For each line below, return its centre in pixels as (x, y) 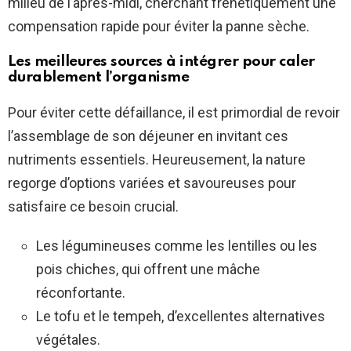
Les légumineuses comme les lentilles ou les (177, 246)
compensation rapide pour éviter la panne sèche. (159, 27)
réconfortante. (81, 293)
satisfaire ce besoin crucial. (93, 207)
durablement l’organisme (99, 78)
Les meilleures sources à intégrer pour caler (161, 62)
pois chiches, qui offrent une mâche (148, 270)
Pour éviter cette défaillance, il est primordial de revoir (174, 113)
